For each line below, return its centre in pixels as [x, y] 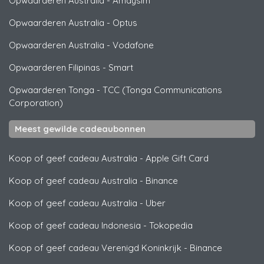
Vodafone [133, 45]
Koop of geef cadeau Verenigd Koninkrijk [95, 248]
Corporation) [36, 103]
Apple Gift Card [177, 159]
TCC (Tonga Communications [162, 90]
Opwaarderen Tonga [52, 90]
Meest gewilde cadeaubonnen [80, 129]
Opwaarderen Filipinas [55, 68]
